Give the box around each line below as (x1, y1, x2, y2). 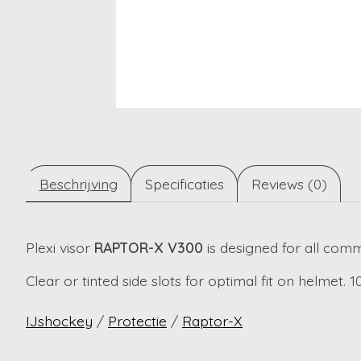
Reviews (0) (251, 175, 327, 193)
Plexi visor (26, 239, 94, 257)
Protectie (108, 312, 167, 330)
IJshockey (26, 312, 93, 330)
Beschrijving (39, 175, 118, 193)
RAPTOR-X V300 (94, 239, 203, 257)
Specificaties (144, 175, 224, 193)
